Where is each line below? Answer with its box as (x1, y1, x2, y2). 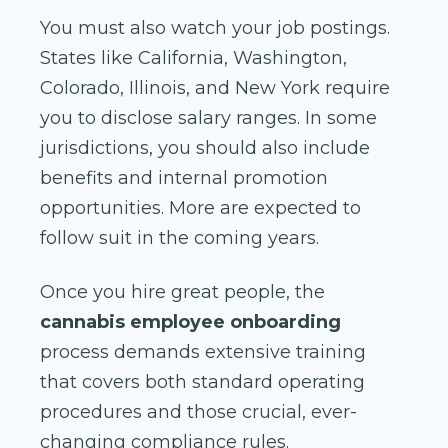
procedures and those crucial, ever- (40, 401, 357, 424)
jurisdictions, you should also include (40, 137, 370, 160)
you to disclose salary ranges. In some (40, 107, 377, 130)
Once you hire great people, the (40, 281, 325, 304)
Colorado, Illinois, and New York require (40, 77, 390, 100)
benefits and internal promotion (40, 167, 328, 190)
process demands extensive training (40, 341, 366, 364)
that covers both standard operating (40, 371, 365, 394)
